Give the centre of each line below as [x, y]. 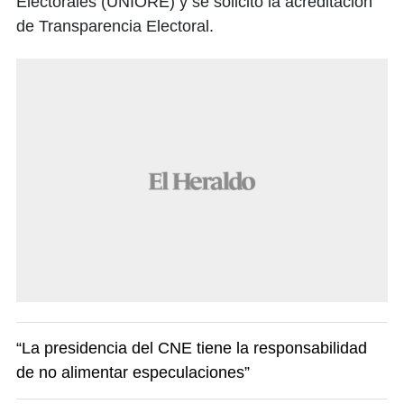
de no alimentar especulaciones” [133, 372]
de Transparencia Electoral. [115, 26]
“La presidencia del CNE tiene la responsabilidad [192, 348]
